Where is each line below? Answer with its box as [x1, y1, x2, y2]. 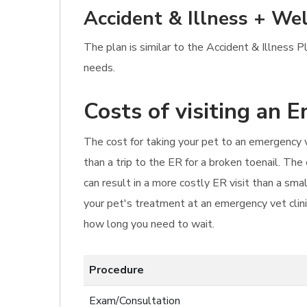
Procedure [89, 262, 144, 278]
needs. [84, 60, 115, 75]
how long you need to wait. [84, 217, 214, 232]
